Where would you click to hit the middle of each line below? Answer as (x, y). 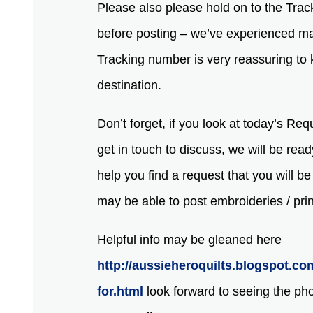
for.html (121, 291)
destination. (131, 85)
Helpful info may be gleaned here (190, 239)
